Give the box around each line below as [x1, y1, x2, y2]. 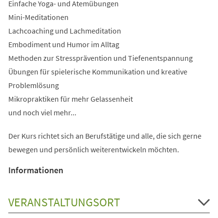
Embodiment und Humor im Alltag [8, 39, 119, 49]
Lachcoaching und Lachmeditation [8, 25, 121, 36]
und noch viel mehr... [8, 107, 76, 117]
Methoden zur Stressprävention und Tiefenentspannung [8, 53, 193, 63]
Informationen [8, 164, 63, 176]
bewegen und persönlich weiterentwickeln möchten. [8, 144, 179, 154]
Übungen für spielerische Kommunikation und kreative [8, 66, 187, 76]
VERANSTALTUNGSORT [8, 194, 120, 210]
